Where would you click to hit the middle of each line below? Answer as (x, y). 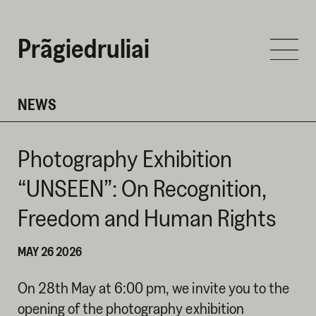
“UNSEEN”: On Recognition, (142, 188)
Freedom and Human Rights (147, 218)
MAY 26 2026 (50, 252)
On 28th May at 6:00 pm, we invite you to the (153, 288)
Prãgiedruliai (84, 49)
